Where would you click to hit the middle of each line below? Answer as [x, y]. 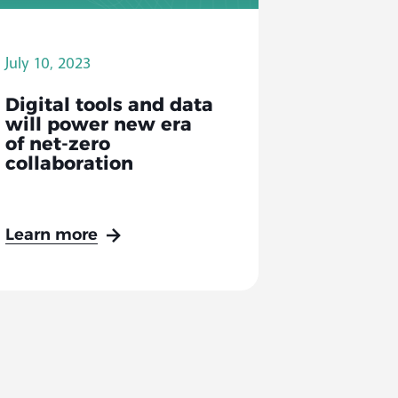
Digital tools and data [110, 106]
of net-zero [58, 145]
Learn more [52, 235]
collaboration [70, 164]
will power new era [99, 125]
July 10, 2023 [48, 63]
